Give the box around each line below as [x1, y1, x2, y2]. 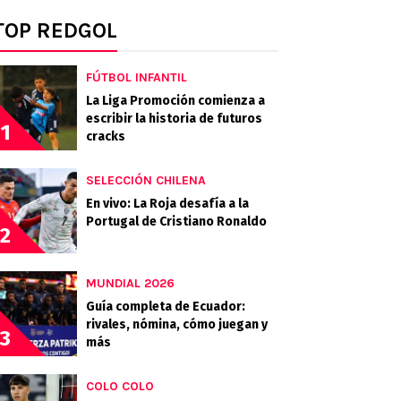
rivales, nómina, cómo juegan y [86, 317, 268, 332]
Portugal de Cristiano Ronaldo [86, 214, 267, 229]
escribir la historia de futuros [86, 111, 262, 126]
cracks [86, 129, 125, 144]
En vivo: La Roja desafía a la [86, 196, 249, 211]
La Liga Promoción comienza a [86, 93, 265, 108]
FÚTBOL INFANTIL [86, 70, 187, 85]
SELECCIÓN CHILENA [86, 173, 206, 188]
